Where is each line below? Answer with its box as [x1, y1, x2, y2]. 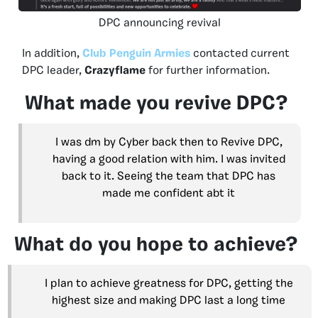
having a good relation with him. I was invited [52, 154, 285, 166]
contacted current [190, 48, 290, 60]
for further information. [146, 65, 270, 77]
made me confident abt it [102, 188, 235, 200]
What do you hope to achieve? [14, 236, 298, 256]
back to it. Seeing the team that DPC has [62, 171, 275, 183]
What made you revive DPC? [24, 94, 288, 115]
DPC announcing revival [99, 18, 221, 30]
